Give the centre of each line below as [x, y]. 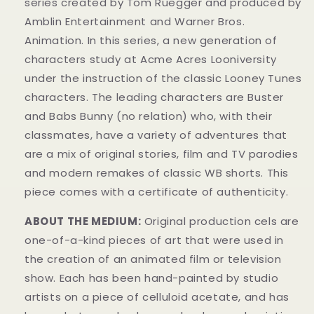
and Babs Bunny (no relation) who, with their [149, 116]
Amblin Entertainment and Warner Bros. [135, 21]
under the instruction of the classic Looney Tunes [163, 78]
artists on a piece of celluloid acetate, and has [157, 296]
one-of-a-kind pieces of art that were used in [155, 240]
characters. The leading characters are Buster [155, 97]
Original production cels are [221, 221]
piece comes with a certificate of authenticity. [157, 191]
